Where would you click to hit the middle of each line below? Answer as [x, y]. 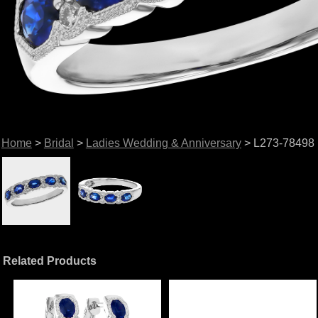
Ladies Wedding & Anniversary [163, 143]
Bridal [59, 143]
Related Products [50, 261]
